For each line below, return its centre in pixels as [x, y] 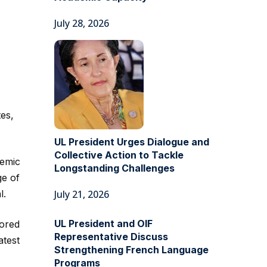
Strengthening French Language [131, 250]
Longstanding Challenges [114, 168]
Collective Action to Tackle [119, 155]
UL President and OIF [103, 223]
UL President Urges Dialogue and [132, 142]
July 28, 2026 [82, 23]
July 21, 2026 [82, 194]
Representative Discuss [111, 237]
